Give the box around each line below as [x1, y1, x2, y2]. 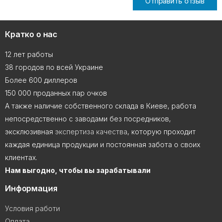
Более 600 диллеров [5, 76, 77, 84]
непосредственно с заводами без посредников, [5, 114, 171, 123]
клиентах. [5, 153, 37, 162]
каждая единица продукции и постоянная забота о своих [5, 140, 200, 149]
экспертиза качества [55, 127, 127, 136]
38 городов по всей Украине [5, 63, 103, 71]
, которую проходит [127, 127, 196, 136]
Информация [5, 183, 57, 193]
